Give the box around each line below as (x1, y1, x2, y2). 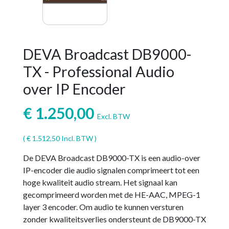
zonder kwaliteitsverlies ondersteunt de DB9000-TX (22, 214, 206, 224)
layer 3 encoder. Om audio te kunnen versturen (22, 202, 184, 212)
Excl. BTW (97, 112, 130, 121)
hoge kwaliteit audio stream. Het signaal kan (22, 177, 177, 187)
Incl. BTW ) (59, 134, 97, 143)
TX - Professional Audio (22, 63, 174, 80)
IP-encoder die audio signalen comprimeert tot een (22, 165, 199, 175)
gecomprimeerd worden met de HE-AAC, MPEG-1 (22, 190, 200, 199)
